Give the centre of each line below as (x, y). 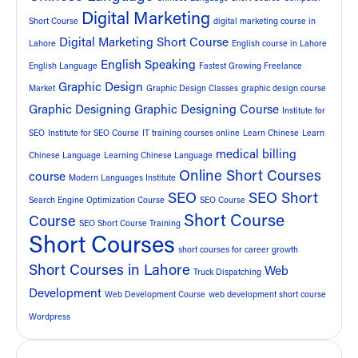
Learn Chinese (271, 133)
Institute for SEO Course (93, 133)
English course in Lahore (279, 44)
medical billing (256, 154)
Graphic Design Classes (192, 88)
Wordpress (50, 317)
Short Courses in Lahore (109, 270)
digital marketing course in (265, 21)
